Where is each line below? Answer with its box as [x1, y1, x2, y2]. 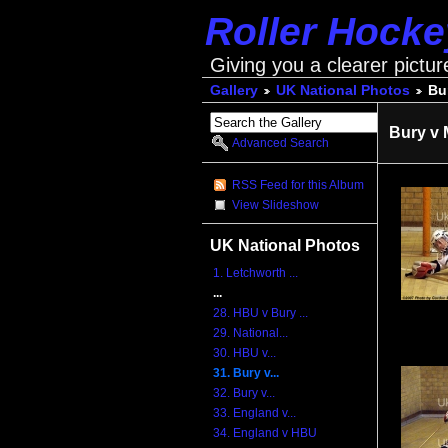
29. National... [213, 326, 289, 341]
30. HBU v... [213, 346, 277, 361]
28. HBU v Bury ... [213, 306, 309, 321]
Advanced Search [232, 136, 330, 151]
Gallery [209, 83, 258, 99]
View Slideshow [232, 197, 320, 212]
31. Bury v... [213, 366, 280, 381]
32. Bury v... [213, 386, 276, 401]
